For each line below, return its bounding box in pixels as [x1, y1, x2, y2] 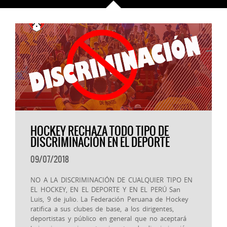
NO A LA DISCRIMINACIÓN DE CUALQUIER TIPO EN [30, 175, 193, 185]
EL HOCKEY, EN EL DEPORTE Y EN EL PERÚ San [30, 185, 181, 195]
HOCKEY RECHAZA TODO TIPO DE [30, 123, 169, 140]
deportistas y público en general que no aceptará [30, 214, 187, 223]
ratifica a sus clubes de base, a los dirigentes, [30, 204, 174, 214]
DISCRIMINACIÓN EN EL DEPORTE [30, 134, 170, 151]
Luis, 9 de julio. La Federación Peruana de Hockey [30, 195, 188, 204]
